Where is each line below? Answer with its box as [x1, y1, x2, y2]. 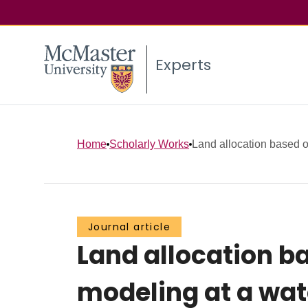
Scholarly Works [109, 137, 189, 150]
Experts [155, 54, 211, 76]
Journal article [88, 220, 170, 234]
